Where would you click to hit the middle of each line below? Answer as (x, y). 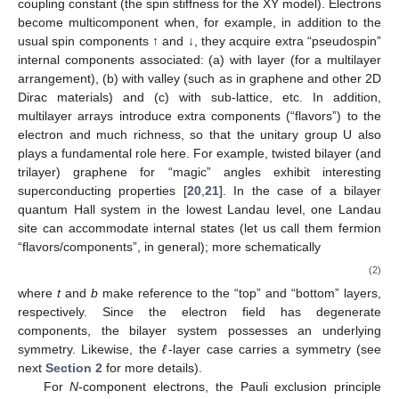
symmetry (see (338, 350)
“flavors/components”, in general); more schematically (169, 247)
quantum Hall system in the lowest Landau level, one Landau (199, 210)
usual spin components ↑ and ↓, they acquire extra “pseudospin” (199, 41)
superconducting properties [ (102, 191)
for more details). (152, 368)
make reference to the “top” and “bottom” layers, (240, 293)
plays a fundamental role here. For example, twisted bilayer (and (199, 154)
